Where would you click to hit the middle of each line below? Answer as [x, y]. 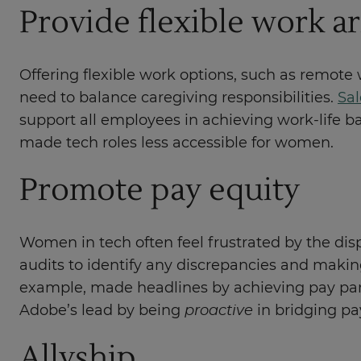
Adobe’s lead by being [102, 311]
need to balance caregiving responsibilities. [178, 99]
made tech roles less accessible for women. [176, 144]
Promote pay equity [160, 190]
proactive [219, 311]
